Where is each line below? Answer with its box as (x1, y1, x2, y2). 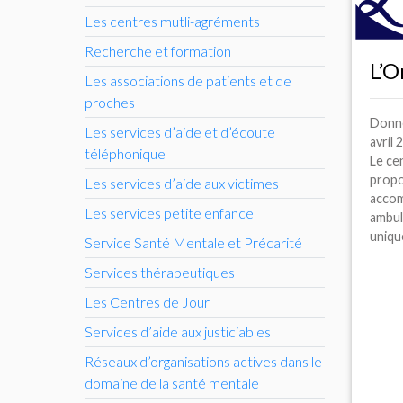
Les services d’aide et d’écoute (85, 122, 275, 140)
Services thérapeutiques (85, 263, 235, 281)
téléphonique (85, 144, 166, 162)
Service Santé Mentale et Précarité (85, 233, 302, 251)
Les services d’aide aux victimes (85, 174, 279, 192)
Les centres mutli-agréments (85, 12, 260, 30)
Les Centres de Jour (85, 292, 210, 310)
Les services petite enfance (85, 203, 254, 221)
